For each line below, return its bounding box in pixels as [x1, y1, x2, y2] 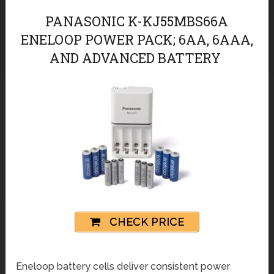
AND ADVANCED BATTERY [50, 48, 224, 67]
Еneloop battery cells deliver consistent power [16, 260, 231, 272]
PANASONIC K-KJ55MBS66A [45, 12, 229, 30]
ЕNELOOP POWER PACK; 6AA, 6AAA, [20, 30, 253, 48]
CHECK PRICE [106, 215, 184, 229]
